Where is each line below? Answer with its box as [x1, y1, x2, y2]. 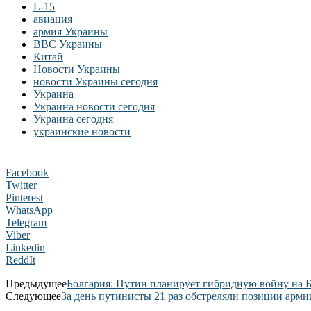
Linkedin [6, 242, 45, 254]
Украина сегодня [33, 113, 113, 126]
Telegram [6, 217, 47, 229]
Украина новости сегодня [33, 101, 155, 113]
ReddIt [6, 254, 35, 267]
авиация [33, 13, 72, 26]
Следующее [6, 290, 61, 303]
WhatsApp [6, 204, 53, 217]
